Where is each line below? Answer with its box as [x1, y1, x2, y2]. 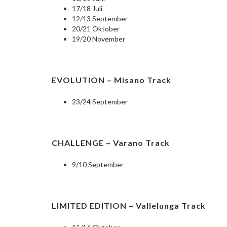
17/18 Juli [72, 4, 102, 13]
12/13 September [72, 14, 128, 23]
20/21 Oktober [72, 24, 120, 33]
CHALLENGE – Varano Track [52, 138, 170, 148]
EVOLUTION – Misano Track [52, 75, 171, 85]
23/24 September [72, 97, 128, 106]
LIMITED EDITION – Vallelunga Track [52, 201, 206, 211]
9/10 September [72, 160, 124, 169]
